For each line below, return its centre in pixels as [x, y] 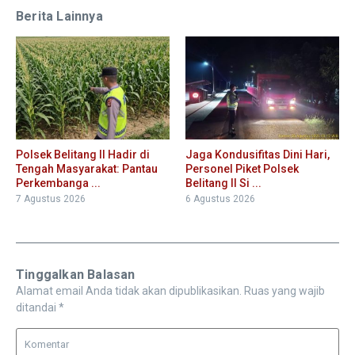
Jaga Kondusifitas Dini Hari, [258, 154]
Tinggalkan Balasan [76, 274]
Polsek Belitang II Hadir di [83, 154]
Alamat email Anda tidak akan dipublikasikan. [129, 290]
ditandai [37, 307]
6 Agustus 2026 [220, 198]
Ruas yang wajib [284, 290]
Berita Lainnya [59, 17]
